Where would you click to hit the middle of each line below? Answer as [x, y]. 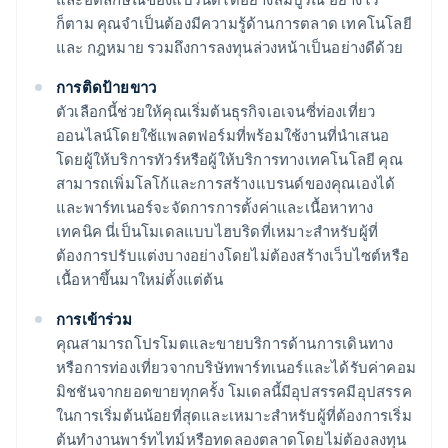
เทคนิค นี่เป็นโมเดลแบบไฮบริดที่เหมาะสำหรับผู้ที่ [217, 231]
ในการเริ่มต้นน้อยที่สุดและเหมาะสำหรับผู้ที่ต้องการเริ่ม [234, 415]
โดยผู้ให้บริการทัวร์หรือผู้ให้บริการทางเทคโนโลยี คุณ [229, 159]
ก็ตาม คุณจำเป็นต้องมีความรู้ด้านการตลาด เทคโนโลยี [234, 23]
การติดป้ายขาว [106, 87]
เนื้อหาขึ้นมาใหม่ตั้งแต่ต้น [140, 279]
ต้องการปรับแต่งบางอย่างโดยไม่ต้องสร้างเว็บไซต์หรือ [233, 255]
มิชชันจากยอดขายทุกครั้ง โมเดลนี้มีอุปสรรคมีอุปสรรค [234, 391]
